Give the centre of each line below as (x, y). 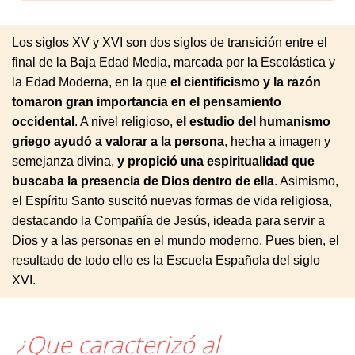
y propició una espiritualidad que (216, 161)
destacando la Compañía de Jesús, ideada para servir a (168, 221)
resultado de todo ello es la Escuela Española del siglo (166, 260)
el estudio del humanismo (253, 122)
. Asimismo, (306, 181)
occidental (43, 122)
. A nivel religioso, (125, 122)
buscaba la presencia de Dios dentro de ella (143, 181)
